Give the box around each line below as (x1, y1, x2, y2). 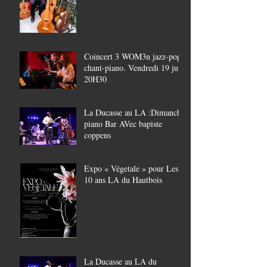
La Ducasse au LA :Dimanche (84, 106, 185, 118)
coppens (84, 129, 111, 141)
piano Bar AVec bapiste (84, 117, 162, 129)
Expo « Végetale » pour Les (84, 162, 178, 174)
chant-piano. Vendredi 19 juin (84, 61, 185, 73)
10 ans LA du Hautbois (84, 173, 162, 185)
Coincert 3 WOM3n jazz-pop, (84, 50, 184, 62)
